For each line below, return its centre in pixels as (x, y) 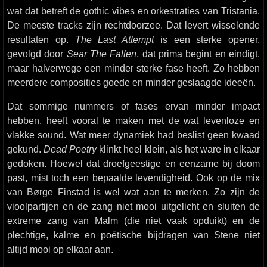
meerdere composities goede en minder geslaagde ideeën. (131, 82)
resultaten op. (41, 39)
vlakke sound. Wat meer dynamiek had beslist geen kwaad (133, 135)
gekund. (26, 149)
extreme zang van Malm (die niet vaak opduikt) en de (133, 221)
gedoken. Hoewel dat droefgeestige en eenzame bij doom (133, 163)
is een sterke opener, (207, 39)
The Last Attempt (114, 39)
